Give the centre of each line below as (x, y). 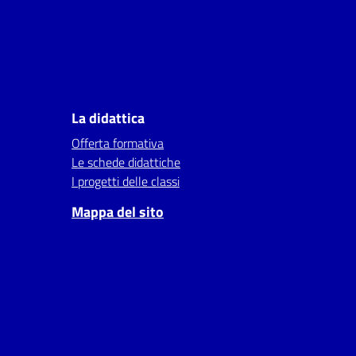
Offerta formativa (118, 143)
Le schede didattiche (126, 162)
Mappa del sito (118, 212)
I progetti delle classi (126, 181)
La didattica (108, 118)
